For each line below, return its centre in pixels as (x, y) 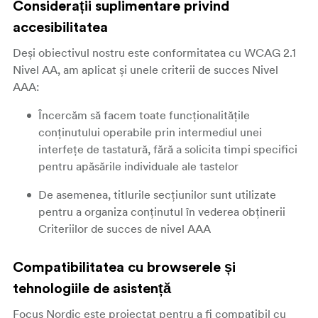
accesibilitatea (60, 28)
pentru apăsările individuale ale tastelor (138, 166)
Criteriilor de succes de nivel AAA (125, 229)
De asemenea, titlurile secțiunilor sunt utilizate (157, 194)
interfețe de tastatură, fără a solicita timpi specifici (168, 149)
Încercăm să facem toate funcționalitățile (144, 115)
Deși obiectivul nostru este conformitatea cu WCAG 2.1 (154, 53)
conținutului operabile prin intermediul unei (150, 132)
